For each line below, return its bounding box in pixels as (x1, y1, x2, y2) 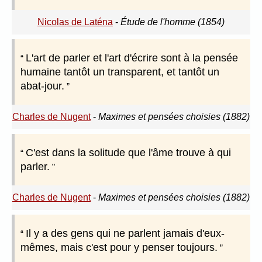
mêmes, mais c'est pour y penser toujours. (20, 242, 218, 254)
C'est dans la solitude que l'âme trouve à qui (26, 147, 231, 159)
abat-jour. (20, 80, 64, 92)
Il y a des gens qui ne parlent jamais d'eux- (26, 227, 225, 240)
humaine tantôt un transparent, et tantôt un (20, 66, 219, 78)
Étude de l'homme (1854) (120, 17, 225, 27)
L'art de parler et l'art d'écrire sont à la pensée (26, 52, 238, 64)
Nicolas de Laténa (37, 17, 113, 27)
